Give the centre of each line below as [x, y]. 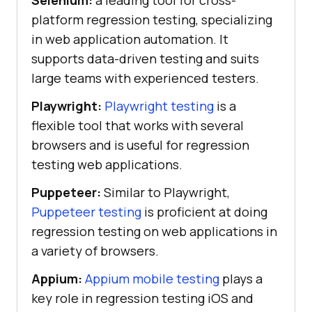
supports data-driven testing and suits [145, 58]
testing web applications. [107, 164]
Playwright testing [159, 106]
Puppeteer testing [86, 211]
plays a [241, 278]
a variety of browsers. [95, 250]
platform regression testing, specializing [152, 19]
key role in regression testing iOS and [142, 298]
